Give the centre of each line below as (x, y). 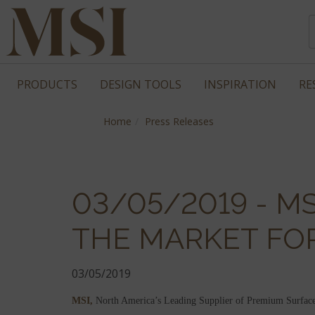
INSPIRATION (240, 84)
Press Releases (179, 121)
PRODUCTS (47, 84)
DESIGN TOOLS (141, 84)
